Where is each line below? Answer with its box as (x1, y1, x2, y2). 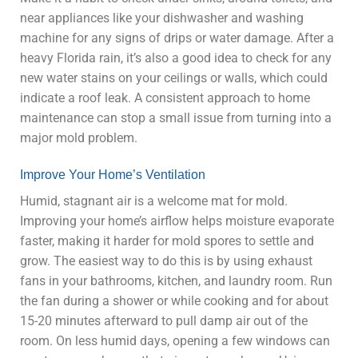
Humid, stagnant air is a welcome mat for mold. (20, 193, 288, 209)
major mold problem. (20, 129, 137, 145)
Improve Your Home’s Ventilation (20, 167, 205, 181)
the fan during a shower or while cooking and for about (20, 292, 328, 308)
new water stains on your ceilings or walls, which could (20, 70, 328, 86)
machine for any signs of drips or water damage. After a (20, 30, 334, 46)
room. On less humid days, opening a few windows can (20, 332, 330, 348)
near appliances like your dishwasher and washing (20, 10, 304, 26)
